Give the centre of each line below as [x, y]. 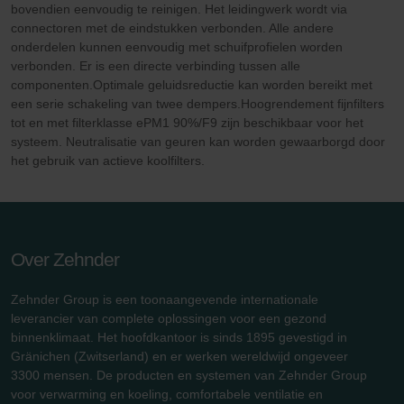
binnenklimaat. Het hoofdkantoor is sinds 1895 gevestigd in [179, 338]
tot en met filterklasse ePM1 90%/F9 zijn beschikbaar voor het [187, 123]
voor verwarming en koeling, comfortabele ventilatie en [167, 395]
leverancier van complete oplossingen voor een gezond [169, 319]
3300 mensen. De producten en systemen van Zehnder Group [189, 376]
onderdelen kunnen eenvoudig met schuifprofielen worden [177, 47]
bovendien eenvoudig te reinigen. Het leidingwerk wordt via [179, 9]
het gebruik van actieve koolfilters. [108, 161]
